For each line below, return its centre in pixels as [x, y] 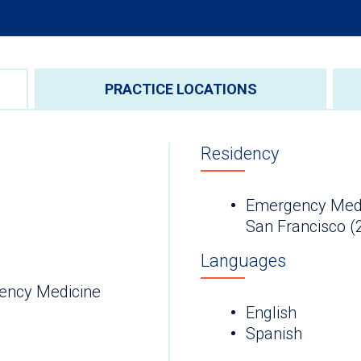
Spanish [274, 334]
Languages [243, 261]
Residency [240, 153]
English [271, 313]
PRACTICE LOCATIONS [180, 89]
